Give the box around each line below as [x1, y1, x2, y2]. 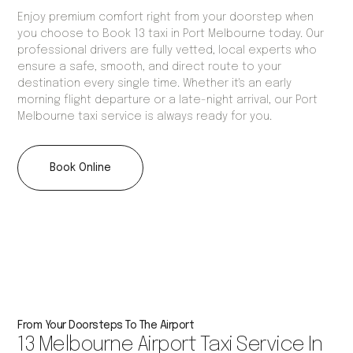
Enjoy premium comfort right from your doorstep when [17, 12, 314, 24]
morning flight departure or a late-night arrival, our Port [17, 95, 318, 106]
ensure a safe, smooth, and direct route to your [17, 61, 282, 73]
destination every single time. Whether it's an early [17, 78, 292, 90]
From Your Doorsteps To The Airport [17, 320, 195, 332]
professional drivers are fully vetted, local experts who [17, 45, 318, 57]
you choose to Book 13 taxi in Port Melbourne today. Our [17, 28, 325, 40]
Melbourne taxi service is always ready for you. [17, 111, 273, 123]
